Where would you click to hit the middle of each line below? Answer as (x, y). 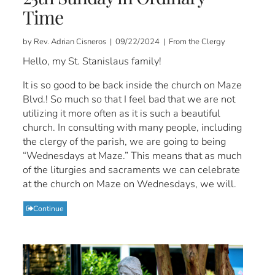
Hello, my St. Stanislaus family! (92, 61)
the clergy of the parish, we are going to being (125, 142)
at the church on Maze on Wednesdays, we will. (130, 184)
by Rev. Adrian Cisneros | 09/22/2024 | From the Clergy (124, 42)
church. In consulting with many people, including (133, 128)
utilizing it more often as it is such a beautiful (122, 114)
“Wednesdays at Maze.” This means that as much (133, 156)
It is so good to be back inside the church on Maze (133, 85)
